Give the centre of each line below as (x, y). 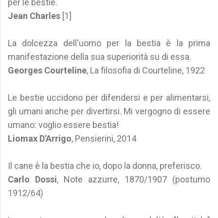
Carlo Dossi (32, 179)
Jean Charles (34, 16)
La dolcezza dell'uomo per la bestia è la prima (109, 43)
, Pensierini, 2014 (104, 138)
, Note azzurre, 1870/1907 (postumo (134, 179)
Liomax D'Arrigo (40, 138)
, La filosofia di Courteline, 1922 (146, 70)
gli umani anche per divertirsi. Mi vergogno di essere (109, 111)
